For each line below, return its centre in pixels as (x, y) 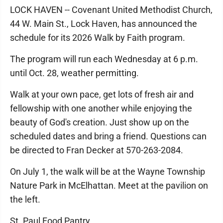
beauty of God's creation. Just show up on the (100, 122)
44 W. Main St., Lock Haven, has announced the (104, 24)
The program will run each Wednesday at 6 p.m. (104, 59)
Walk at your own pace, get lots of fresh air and (102, 94)
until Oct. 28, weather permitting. (74, 73)
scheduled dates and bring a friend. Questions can (108, 136)
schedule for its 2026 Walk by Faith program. (98, 38)
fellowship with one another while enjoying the (101, 108)
